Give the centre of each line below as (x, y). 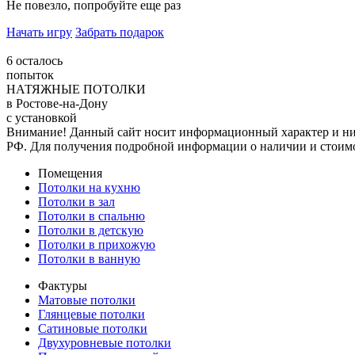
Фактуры (63, 286)
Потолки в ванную (89, 259)
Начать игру (39, 32)
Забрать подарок (120, 32)
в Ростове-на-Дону (57, 104)
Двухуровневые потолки (105, 343)
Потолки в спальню (92, 216)
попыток (30, 75)
